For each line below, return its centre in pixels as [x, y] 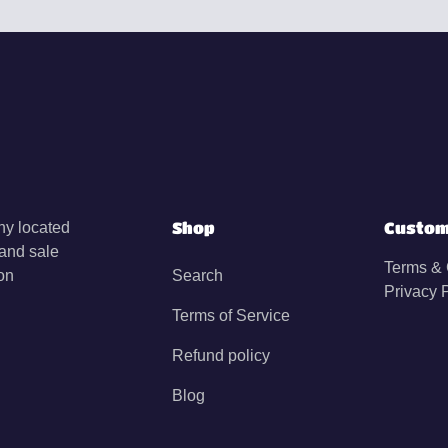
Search [197, 276]
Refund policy [220, 356]
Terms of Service [230, 316]
